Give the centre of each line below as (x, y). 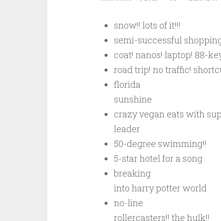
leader (127, 129)
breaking (132, 173)
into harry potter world (160, 188)
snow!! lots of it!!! (147, 25)
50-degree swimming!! (160, 144)
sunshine (133, 99)
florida (127, 84)
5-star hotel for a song (158, 158)
